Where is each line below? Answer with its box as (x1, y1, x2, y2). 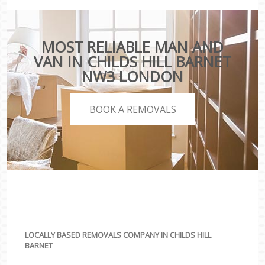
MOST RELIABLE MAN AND (41, 37, 224, 57)
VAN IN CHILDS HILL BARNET (33, 51, 231, 72)
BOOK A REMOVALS (89, 102, 176, 116)
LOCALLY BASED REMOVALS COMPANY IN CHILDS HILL (25, 230, 212, 241)
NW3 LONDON (81, 66, 183, 87)
